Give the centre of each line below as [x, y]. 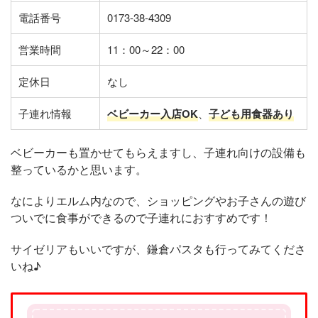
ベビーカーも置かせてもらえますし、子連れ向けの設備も [158, 152]
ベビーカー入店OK [153, 114]
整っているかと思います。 [79, 169]
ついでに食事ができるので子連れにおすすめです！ [141, 218]
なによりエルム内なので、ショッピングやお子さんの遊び [158, 201]
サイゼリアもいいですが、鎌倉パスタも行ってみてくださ [158, 249]
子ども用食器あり [251, 114]
